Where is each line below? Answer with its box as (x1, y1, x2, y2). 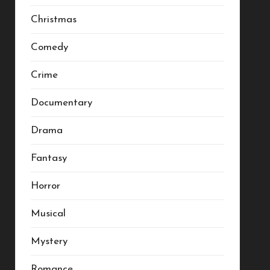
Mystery (30, 236, 67, 246)
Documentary (30, 98, 92, 108)
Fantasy (30, 153, 67, 163)
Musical (30, 209, 66, 219)
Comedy (30, 42, 68, 52)
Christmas (30, 14, 77, 25)
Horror (30, 181, 60, 191)
